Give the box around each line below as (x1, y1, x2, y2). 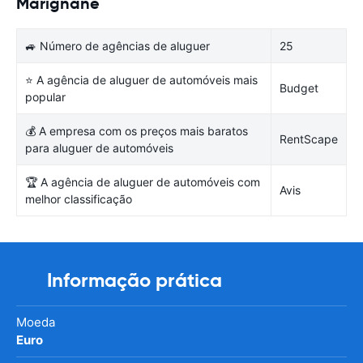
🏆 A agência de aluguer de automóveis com (25, 174, 260, 189)
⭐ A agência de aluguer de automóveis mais (25, 72, 258, 87)
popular (25, 89, 66, 104)
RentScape (280, 131, 338, 146)
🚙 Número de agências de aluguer (25, 38, 210, 53)
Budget (280, 80, 318, 95)
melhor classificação (25, 191, 132, 206)
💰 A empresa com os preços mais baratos (25, 123, 248, 138)
